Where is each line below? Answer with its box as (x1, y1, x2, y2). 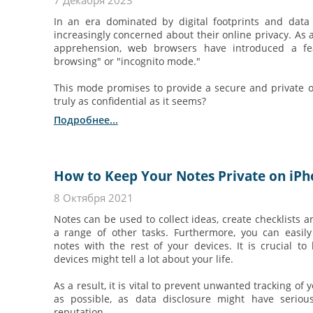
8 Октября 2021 (53, 190, 133, 205)
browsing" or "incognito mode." (53, 54, 203, 68)
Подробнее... (53, 112, 118, 126)
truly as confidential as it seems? (53, 94, 206, 108)
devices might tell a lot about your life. (53, 252, 233, 265)
